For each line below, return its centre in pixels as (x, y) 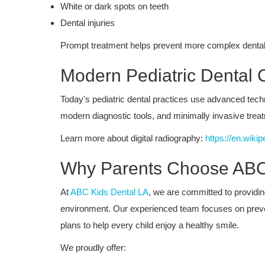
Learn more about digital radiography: (133, 138)
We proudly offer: (93, 247)
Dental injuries (88, 22)
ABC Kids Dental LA (109, 192)
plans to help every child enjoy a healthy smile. (150, 225)
